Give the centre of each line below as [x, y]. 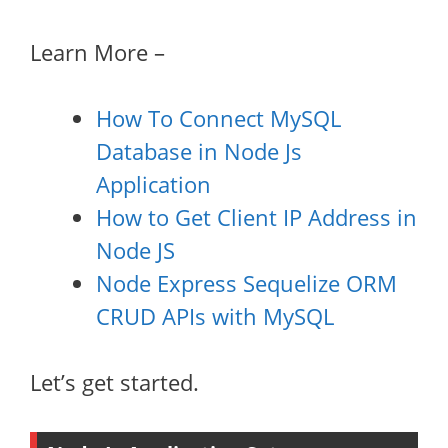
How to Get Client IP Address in [256, 217]
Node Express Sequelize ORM [246, 283]
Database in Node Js [199, 151]
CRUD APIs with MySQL [215, 316]
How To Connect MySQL [218, 118]
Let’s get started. [114, 382]
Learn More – [97, 52]
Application [153, 184]
